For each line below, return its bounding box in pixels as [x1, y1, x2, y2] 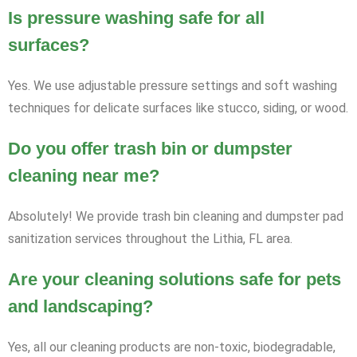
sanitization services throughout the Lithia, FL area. [8, 231, 292, 247]
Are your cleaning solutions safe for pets [8, 269, 341, 290]
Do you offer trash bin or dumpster [8, 139, 292, 159]
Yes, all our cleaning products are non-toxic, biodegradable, [8, 339, 335, 355]
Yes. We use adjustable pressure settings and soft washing [8, 78, 337, 94]
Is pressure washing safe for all [8, 8, 265, 29]
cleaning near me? [8, 166, 159, 186]
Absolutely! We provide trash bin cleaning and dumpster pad [8, 209, 343, 225]
